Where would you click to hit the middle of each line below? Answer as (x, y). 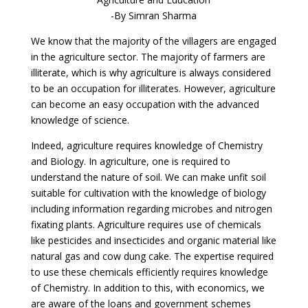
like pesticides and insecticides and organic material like (153, 240)
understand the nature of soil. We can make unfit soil (148, 177)
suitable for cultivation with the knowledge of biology (148, 192)
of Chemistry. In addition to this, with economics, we (147, 287)
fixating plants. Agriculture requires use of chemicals (146, 224)
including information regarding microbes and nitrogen (151, 208)
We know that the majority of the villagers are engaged (153, 41)
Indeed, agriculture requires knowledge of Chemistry (146, 145)
